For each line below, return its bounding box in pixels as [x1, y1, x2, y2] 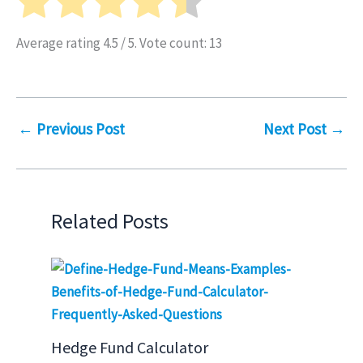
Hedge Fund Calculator [50, 337, 208, 358]
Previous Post [33, 119, 125, 139]
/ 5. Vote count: [118, 33, 209, 52]
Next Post [263, 119, 330, 139]
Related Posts [50, 207, 169, 234]
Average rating [16, 33, 103, 52]
